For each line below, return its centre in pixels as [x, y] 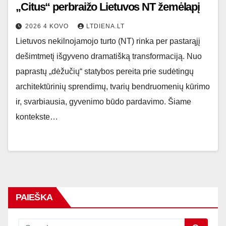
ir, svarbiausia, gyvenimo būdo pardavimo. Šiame [103, 102]
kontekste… [37, 117]
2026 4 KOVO [48, 26]
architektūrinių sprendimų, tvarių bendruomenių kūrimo [113, 87]
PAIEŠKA [34, 197]
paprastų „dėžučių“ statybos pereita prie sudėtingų [105, 71]
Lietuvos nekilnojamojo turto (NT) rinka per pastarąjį [108, 41]
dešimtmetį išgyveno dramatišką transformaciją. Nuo [109, 56]
